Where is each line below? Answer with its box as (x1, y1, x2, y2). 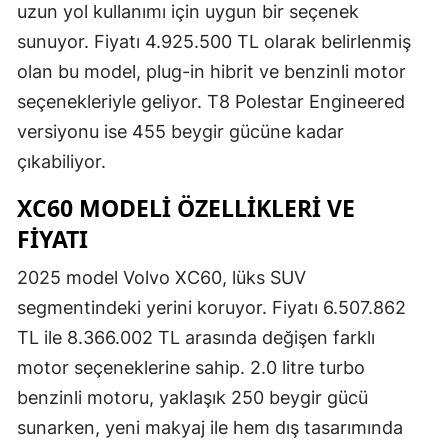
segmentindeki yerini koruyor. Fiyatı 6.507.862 (17, 297, 406, 319)
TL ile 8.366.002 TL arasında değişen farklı (17, 327, 375, 349)
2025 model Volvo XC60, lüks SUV (17, 267, 306, 289)
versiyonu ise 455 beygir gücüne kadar (17, 121, 344, 143)
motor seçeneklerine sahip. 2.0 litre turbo (17, 357, 365, 379)
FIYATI (17, 223, 88, 256)
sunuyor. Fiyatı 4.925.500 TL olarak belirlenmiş (17, 31, 411, 53)
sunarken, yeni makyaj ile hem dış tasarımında (17, 417, 403, 439)
